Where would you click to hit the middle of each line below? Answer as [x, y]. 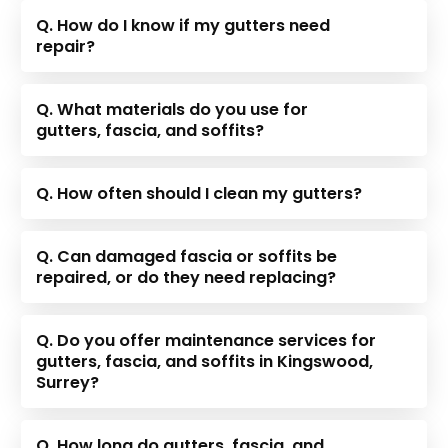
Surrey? [68, 382]
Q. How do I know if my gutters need [183, 25]
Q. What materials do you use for [172, 109]
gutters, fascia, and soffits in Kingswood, [205, 361]
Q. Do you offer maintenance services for [206, 340]
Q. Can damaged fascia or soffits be [187, 256]
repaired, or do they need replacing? [186, 277]
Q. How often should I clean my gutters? [199, 193]
